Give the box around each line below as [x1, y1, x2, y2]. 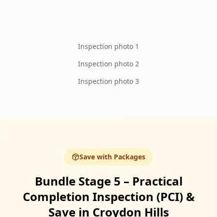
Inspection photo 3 [78, 77, 139, 86]
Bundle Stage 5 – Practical [34, 173, 183, 189]
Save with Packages [79, 152, 145, 161]
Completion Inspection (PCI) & [22, 188, 195, 204]
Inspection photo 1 [78, 42, 139, 51]
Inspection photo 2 [78, 59, 139, 68]
